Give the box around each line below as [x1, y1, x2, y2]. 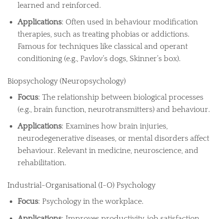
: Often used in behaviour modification [61, 18, 198, 27]
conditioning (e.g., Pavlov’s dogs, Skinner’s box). [17, 54, 180, 64]
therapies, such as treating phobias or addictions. [17, 30, 189, 39]
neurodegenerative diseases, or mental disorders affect [17, 134, 209, 143]
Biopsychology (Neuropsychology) [7, 76, 126, 86]
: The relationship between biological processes [38, 92, 203, 102]
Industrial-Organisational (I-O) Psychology [7, 181, 155, 190]
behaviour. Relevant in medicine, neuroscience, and [17, 146, 198, 155]
